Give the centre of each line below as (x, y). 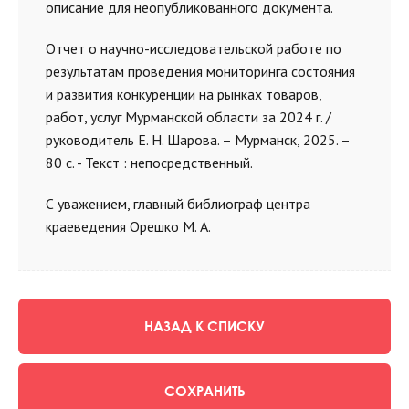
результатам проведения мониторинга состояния (200, 71)
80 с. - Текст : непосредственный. (149, 163)
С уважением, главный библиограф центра (178, 204)
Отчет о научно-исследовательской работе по (194, 48)
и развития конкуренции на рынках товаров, (184, 94)
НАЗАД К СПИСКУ (204, 326)
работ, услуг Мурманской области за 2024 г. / (189, 117)
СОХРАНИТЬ (204, 391)
